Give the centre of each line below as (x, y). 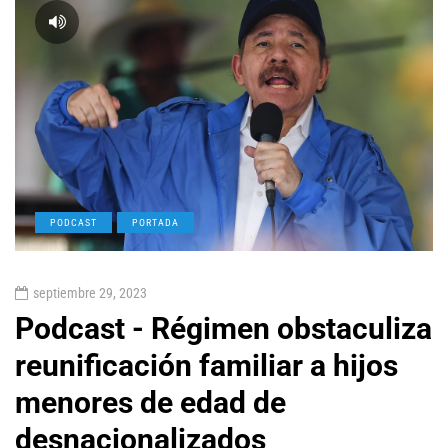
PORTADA (155, 223)
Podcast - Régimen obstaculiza (223, 329)
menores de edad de (150, 403)
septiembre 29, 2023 (90, 293)
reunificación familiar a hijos (206, 366)
